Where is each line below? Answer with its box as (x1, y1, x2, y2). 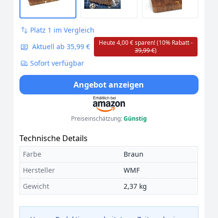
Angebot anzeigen (73, 79, 145, 90)
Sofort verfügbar (30, 58, 84, 68)
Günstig (123, 114, 147, 123)
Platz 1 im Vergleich (30, 25, 94, 35)
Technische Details (19, 133, 88, 144)
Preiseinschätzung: (71, 114, 124, 123)
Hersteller (23, 165, 55, 175)
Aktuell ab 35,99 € (30, 42, 90, 51)
